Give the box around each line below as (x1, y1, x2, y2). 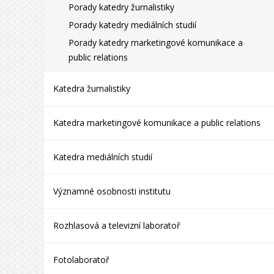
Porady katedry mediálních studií (68, 19, 196, 31)
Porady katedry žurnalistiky (68, 1, 174, 13)
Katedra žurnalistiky (53, 83, 130, 94)
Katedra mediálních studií (53, 151, 152, 163)
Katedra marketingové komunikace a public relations (53, 117, 261, 128)
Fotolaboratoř (53, 254, 109, 265)
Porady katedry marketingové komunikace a (68, 37, 243, 48)
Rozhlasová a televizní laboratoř (53, 220, 180, 231)
